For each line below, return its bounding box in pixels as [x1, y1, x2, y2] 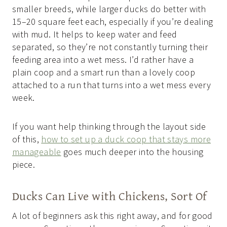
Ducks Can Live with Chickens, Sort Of [12, 186, 207, 205]
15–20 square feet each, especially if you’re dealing [12, 15, 213, 27]
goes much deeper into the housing [61, 145, 204, 158]
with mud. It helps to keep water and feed [12, 28, 177, 40]
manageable [12, 145, 61, 158]
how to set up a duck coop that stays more [41, 133, 211, 145]
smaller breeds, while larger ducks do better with [12, 3, 206, 15]
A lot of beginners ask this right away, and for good [12, 209, 213, 221]
